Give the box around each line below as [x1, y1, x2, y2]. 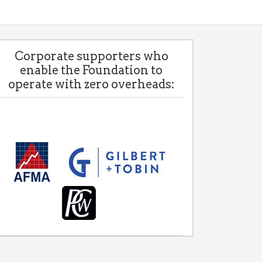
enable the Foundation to [20, 63, 163, 77]
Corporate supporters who [14, 49, 168, 63]
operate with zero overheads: [8, 77, 174, 91]
